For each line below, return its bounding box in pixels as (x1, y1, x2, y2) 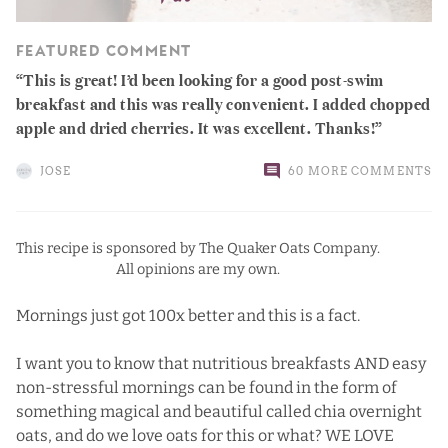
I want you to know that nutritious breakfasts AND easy (16, 353, 426, 373)
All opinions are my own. (116, 260, 280, 278)
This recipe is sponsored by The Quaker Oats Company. (16, 239, 380, 257)
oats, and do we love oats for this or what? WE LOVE (16, 425, 394, 445)
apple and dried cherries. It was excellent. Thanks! (16, 113, 375, 139)
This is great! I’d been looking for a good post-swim (23, 65, 384, 91)
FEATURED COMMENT (16, 44, 192, 60)
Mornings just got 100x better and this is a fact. (16, 305, 360, 325)
